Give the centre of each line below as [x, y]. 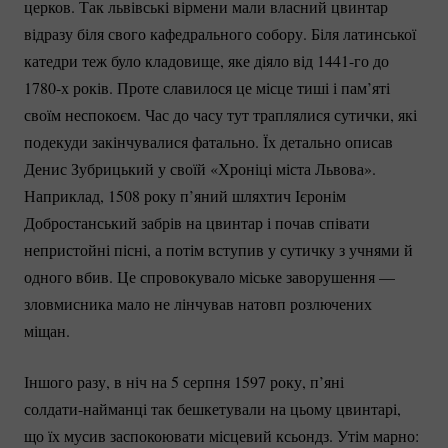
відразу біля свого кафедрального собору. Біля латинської [220, 33]
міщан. [49, 330]
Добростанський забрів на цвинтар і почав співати [197, 222]
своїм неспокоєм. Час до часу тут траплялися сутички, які [220, 114]
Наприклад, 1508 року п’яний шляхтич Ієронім [185, 195]
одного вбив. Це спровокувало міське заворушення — [209, 276]
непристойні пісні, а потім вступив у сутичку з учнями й [218, 249]
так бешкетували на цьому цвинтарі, [274, 408]
